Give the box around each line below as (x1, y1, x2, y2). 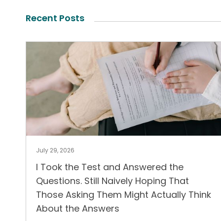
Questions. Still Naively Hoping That (36, 175, 189, 187)
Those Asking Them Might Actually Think (36, 188, 211, 201)
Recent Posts (26, 12, 84, 24)
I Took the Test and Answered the (36, 161, 184, 173)
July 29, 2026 (36, 146, 74, 154)
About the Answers (36, 202, 119, 215)
